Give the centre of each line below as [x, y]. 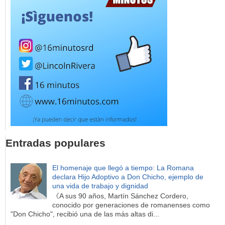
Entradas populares [55, 143]
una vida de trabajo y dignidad [100, 186]
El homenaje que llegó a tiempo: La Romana [123, 167]
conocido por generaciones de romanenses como [131, 205]
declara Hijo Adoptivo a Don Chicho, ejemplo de [128, 177]
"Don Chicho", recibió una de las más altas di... [85, 214]
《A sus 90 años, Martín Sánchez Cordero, [120, 196]
